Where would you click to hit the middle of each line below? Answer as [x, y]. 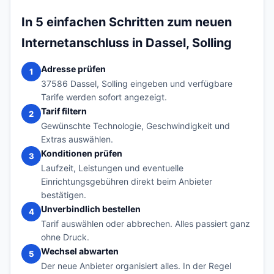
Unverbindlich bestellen [91, 209]
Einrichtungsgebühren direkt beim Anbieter [127, 181]
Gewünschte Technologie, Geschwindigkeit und [135, 126]
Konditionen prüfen [82, 153]
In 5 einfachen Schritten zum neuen [127, 22]
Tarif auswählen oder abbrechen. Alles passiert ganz [146, 224]
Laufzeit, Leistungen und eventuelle [112, 168]
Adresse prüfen [73, 69]
